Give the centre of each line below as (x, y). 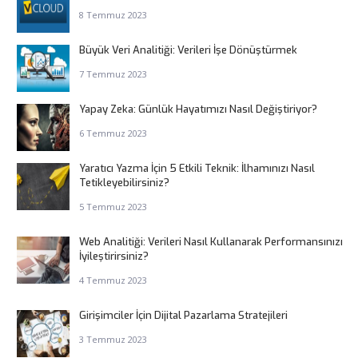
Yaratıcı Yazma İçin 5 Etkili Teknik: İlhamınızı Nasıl (197, 169)
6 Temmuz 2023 (113, 133)
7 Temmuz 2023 (113, 74)
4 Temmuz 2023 (113, 280)
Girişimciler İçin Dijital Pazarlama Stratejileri (183, 316)
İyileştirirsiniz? (113, 257)
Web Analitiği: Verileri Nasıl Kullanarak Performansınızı (211, 242)
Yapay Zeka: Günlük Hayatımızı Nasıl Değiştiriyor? (198, 109)
